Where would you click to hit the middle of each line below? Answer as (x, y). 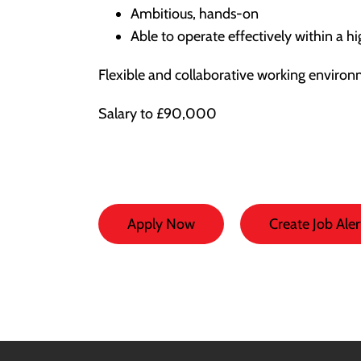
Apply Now (161, 224)
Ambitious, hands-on (195, 14)
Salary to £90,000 (158, 114)
